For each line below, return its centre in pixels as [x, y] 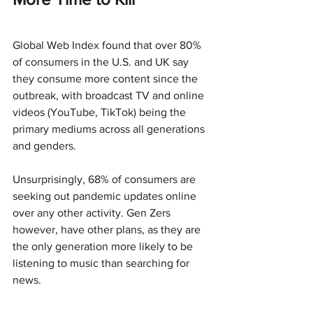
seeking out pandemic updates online [106, 196]
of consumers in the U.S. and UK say [102, 61]
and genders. [44, 145]
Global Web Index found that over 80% [108, 45]
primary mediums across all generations [110, 129]
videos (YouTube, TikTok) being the [101, 112]
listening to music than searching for [102, 263]
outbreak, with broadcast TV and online [110, 95]
